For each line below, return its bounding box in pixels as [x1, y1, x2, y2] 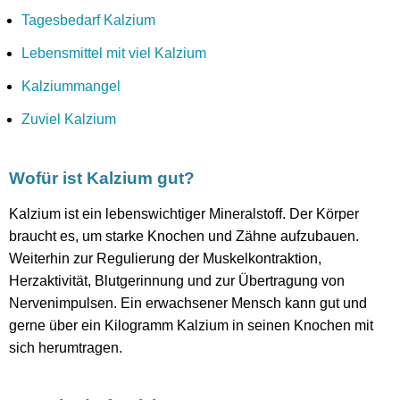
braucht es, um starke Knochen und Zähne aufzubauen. [9, 229, 359, 245]
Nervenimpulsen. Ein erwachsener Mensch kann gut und [9, 296, 367, 312]
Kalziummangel [21, 79, 121, 95]
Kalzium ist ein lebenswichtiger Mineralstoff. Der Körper [9, 206, 359, 222]
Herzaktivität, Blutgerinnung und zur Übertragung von [9, 273, 345, 289]
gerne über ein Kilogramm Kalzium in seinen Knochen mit [9, 318, 373, 334]
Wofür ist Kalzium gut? [9, 169, 195, 188]
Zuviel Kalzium [21, 112, 116, 128]
